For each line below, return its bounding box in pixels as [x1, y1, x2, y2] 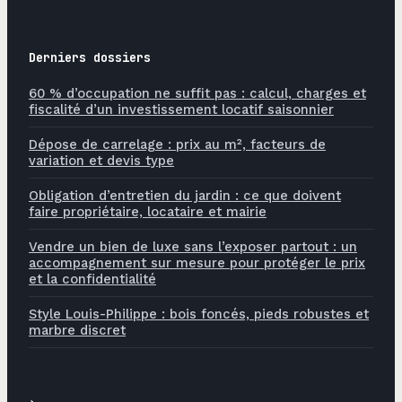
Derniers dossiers [29, 49, 151, 66]
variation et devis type [29, 153, 174, 170]
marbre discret [29, 322, 126, 339]
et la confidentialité [29, 271, 156, 288]
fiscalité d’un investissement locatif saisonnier [29, 101, 334, 118]
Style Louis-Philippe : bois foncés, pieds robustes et [29, 306, 369, 323]
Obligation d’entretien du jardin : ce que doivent [29, 188, 341, 205]
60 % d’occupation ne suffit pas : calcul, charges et [29, 85, 366, 102]
